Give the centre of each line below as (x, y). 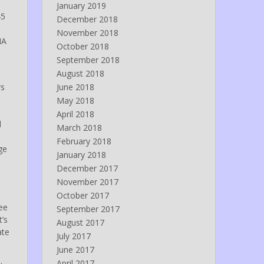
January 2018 (81, 155)
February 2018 (84, 141)
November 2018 (87, 33)
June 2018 (75, 87)
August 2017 (80, 223)
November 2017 (87, 182)
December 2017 (87, 169)
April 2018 (75, 114)
